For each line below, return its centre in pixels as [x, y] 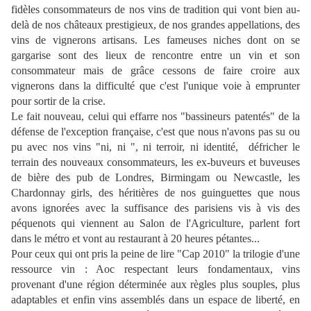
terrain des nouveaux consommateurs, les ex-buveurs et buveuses [155, 162]
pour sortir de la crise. [58, 101]
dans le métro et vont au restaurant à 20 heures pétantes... [135, 238]
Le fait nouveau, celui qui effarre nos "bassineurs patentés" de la [155, 116]
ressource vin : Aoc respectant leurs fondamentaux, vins [155, 269]
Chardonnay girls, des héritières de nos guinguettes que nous [155, 193]
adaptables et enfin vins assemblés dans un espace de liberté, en [155, 300]
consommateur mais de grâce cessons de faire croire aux [155, 70]
